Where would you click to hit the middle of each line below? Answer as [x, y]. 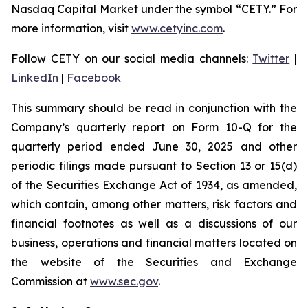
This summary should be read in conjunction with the [154, 108]
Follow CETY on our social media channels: [132, 58]
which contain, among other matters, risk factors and [154, 204]
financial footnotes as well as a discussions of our [154, 223]
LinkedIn [35, 78]
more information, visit [71, 28]
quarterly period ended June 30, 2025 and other [154, 146]
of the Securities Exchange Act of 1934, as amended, [154, 185]
